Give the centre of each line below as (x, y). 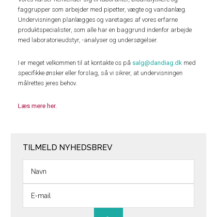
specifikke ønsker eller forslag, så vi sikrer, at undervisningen (101, 73)
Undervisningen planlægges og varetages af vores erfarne (98, 20)
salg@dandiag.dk (157, 63)
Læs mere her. (38, 106)
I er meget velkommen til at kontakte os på (75, 63)
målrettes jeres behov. (48, 83)
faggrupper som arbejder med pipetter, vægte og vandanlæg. (102, 10)
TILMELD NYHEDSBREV (68, 148)
